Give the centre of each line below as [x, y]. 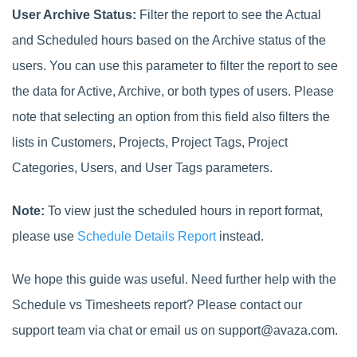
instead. [241, 236]
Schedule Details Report [148, 236]
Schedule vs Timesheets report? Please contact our [157, 304]
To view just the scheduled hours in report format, [184, 210]
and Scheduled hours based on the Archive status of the [169, 40]
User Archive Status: [76, 14]
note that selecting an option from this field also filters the [171, 116]
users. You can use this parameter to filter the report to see [175, 65]
